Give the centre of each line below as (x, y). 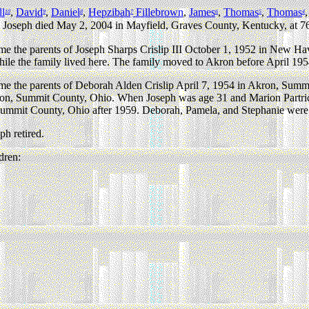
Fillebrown (158, 12)
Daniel (66, 12)
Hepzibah (109, 12)
